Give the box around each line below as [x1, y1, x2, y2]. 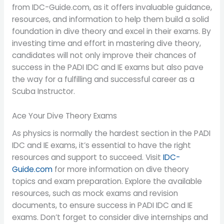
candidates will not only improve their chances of [11, 50, 196, 61]
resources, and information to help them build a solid [11, 14, 209, 25]
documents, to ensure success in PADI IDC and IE [11, 199, 192, 210]
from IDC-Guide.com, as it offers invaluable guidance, [11, 2, 212, 13]
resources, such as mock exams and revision [11, 187, 178, 198]
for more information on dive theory [52, 163, 189, 174]
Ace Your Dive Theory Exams [11, 110, 117, 121]
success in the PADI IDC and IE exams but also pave [11, 62, 203, 73]
